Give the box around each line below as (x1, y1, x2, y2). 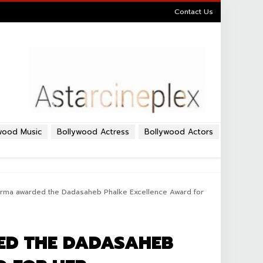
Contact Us (174, 6, 213, 17)
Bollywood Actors (144, 126, 213, 137)
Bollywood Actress (57, 126, 129, 137)
